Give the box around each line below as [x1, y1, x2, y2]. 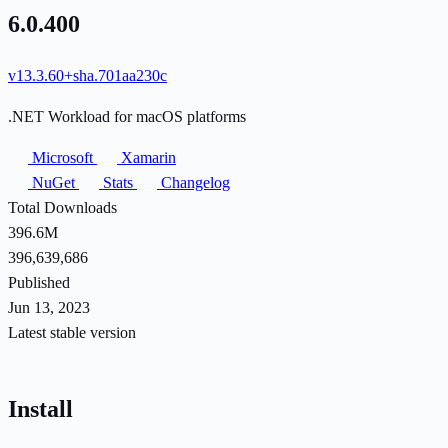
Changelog [157, 173, 230, 191]
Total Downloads [8, 198, 117, 216]
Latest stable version [8, 323, 136, 341]
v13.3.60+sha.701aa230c [8, 66, 167, 84]
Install [8, 395, 73, 422]
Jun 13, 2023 [8, 298, 90, 316]
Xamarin [117, 148, 176, 166]
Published [8, 273, 70, 291]
